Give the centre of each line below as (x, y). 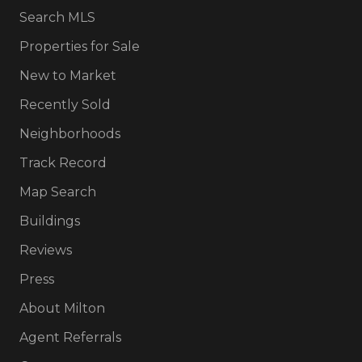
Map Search (58, 192)
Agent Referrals (70, 337)
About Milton (62, 308)
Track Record (63, 163)
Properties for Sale (80, 46)
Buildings (50, 221)
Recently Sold (65, 105)
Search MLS (57, 17)
